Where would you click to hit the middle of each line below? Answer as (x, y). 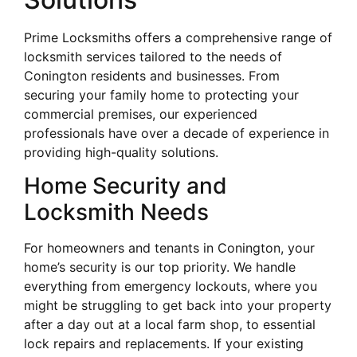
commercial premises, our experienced (141, 114)
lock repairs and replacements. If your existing (164, 344)
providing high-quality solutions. (121, 152)
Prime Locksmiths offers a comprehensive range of (178, 37)
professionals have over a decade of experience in (177, 133)
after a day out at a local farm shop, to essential (170, 325)
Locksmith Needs (116, 212)
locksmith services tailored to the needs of (153, 56)
